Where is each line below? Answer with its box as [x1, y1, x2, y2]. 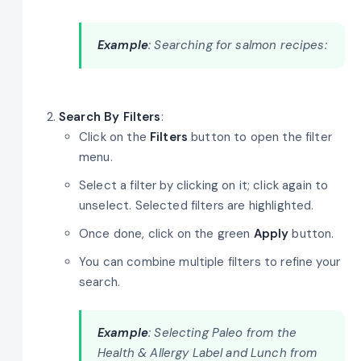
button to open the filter [188, 128, 332, 145]
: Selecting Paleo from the [148, 325, 297, 342]
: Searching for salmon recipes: [148, 37, 327, 54]
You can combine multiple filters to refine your [79, 253, 341, 270]
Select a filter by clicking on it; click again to [79, 176, 329, 193]
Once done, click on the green [79, 225, 254, 242]
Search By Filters [59, 108, 161, 125]
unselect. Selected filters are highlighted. [79, 197, 314, 214]
